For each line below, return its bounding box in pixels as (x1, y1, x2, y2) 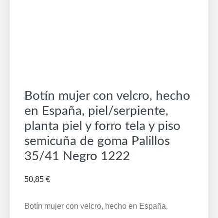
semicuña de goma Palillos (24, 135, 170, 147)
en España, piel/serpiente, (24, 105, 168, 117)
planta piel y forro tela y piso (24, 120, 181, 132)
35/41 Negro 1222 (24, 150, 130, 163)
